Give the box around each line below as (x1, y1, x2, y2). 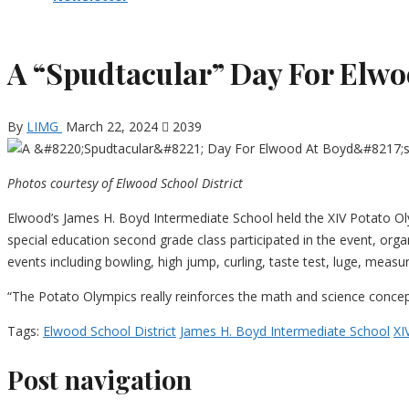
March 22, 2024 (66, 118, 158, 136)
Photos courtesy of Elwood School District (7, 174, 243, 193)
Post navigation (7, 362, 192, 397)
